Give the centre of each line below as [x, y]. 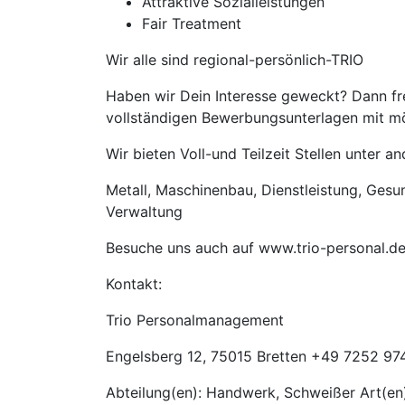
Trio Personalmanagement [195, 320]
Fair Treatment [192, 24]
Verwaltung [144, 212]
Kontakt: [134, 284]
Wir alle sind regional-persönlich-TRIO [235, 60]
